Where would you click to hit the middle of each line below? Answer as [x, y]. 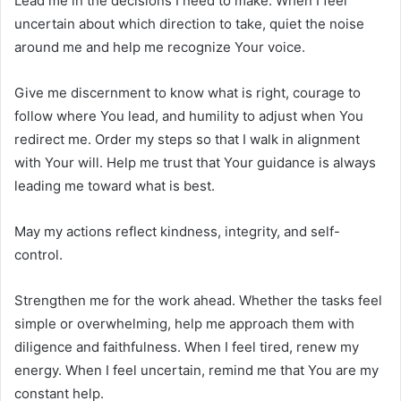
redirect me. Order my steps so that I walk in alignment [187, 139]
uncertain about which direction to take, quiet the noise [189, 23]
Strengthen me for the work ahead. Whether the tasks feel [198, 300]
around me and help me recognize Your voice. [160, 47]
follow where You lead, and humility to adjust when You [189, 115]
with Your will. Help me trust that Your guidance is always [195, 162]
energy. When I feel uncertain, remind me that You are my [196, 370]
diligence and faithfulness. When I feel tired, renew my [187, 346]
